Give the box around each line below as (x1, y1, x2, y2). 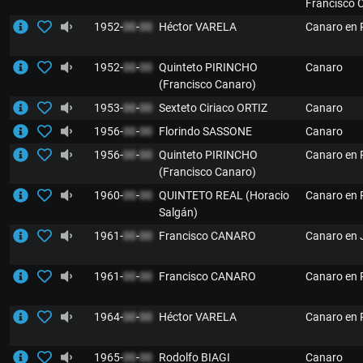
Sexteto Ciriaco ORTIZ (159, 101, 267, 114)
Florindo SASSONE (159, 125, 252, 138)
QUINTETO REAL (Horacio (159, 189, 289, 202)
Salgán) (159, 206, 198, 219)
